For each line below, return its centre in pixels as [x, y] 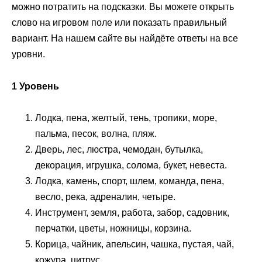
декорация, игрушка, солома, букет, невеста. [131, 165]
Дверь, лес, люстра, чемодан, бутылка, [119, 149]
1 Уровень [35, 86]
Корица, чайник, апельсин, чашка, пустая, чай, [135, 244]
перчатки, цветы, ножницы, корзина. [113, 228]
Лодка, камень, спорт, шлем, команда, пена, [130, 181]
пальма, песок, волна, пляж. [96, 133]
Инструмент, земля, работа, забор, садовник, [132, 212]
